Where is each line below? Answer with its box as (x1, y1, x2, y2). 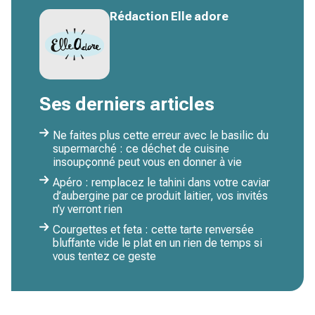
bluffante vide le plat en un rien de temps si (53, 236, 262, 250)
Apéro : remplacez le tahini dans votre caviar (53, 176, 270, 189)
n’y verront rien (53, 202, 122, 216)
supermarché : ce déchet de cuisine (53, 142, 229, 155)
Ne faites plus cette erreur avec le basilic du (53, 129, 269, 142)
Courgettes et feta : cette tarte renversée (53, 223, 254, 236)
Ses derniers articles (39, 94, 214, 115)
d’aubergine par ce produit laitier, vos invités (53, 189, 268, 202)
